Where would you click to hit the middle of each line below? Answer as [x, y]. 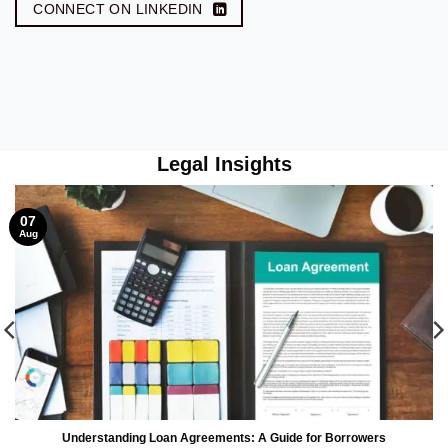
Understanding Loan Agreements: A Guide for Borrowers [224, 437]
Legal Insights [224, 163]
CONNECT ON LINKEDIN [118, 10]
